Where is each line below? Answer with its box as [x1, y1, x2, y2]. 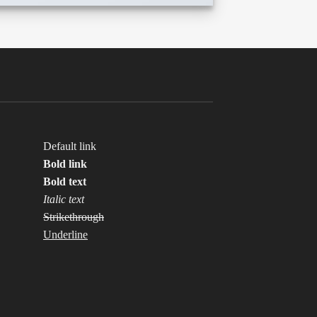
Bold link [43, 157, 87, 170]
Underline [43, 228, 88, 241]
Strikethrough [43, 210, 104, 223]
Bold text [43, 175, 86, 188]
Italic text [43, 192, 84, 205]
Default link [43, 139, 96, 152]
